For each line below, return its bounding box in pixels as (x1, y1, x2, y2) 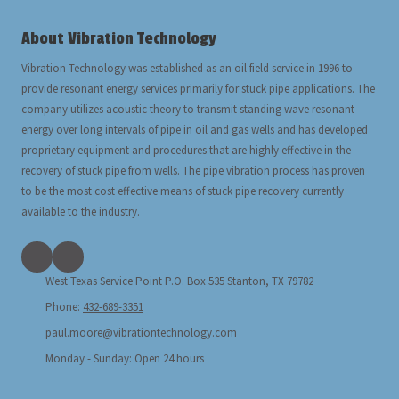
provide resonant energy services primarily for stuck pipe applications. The (21, 80, 375, 96)
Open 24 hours (132, 350, 204, 366)
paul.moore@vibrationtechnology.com (45, 324, 237, 340)
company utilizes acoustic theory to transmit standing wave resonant (21, 101, 354, 117)
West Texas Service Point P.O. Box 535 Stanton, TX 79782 (45, 273, 313, 289)
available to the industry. (21, 203, 140, 219)
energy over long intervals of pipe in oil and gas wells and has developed (21, 121, 368, 137)
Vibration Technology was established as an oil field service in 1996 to (21, 60, 353, 76)
